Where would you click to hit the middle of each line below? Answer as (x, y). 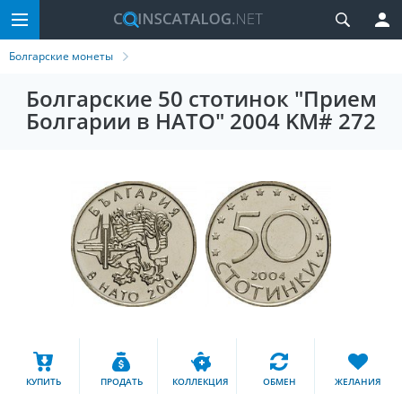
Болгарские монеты (61, 56)
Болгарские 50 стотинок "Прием (201, 98)
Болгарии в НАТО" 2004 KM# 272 (201, 121)
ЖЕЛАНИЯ (358, 381)
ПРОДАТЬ (122, 381)
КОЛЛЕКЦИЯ (201, 381)
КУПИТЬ (43, 381)
